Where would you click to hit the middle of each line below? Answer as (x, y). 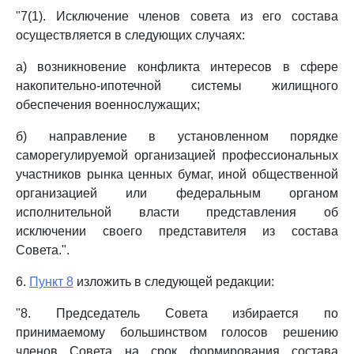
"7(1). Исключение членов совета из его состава (177, 16)
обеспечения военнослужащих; (108, 105)
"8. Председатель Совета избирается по (177, 313)
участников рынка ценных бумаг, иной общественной (177, 174)
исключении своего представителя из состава (177, 231)
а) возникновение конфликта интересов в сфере (177, 67)
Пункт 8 (51, 282)
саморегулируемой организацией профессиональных (177, 155)
